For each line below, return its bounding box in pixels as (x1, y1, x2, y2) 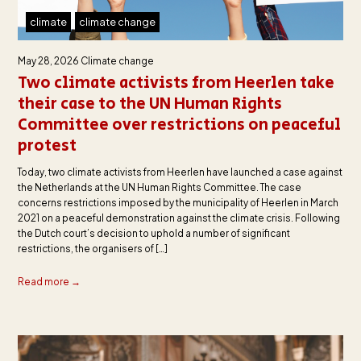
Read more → (17, 275, 81, 288)
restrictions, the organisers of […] (17, 242, 168, 255)
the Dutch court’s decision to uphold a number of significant (17, 226, 290, 239)
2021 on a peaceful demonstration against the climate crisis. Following (17, 211, 340, 224)
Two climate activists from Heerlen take (17, 71, 334, 95)
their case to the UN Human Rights (17, 92, 282, 116)
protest (17, 134, 77, 158)
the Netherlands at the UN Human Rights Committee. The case (17, 180, 301, 193)
